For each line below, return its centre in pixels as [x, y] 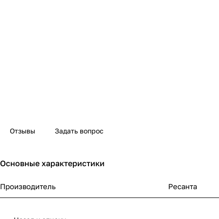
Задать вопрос [79, 131]
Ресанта [183, 186]
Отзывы [22, 131]
